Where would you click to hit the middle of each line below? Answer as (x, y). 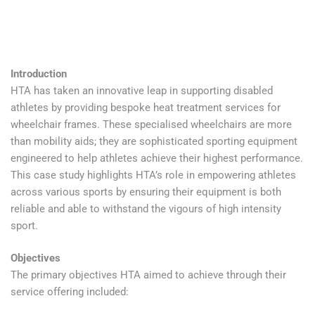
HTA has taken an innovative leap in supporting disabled (142, 90)
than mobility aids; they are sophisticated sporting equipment (154, 141)
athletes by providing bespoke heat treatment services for (146, 107)
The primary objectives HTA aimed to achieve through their (148, 275)
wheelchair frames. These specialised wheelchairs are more (151, 124)
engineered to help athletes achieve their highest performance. (157, 158)
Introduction (39, 73)
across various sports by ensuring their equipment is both (146, 192)
